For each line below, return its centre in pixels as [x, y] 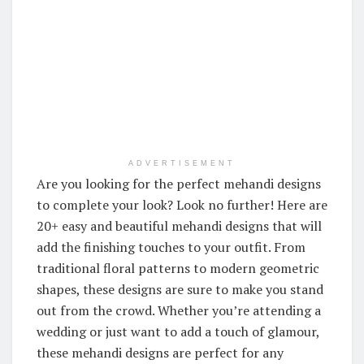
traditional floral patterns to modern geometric [178, 269]
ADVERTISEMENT [182, 164]
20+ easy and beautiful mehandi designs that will [179, 226]
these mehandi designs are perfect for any [160, 353]
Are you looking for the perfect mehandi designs [179, 184]
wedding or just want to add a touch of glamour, [178, 332]
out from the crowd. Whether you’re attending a [179, 311]
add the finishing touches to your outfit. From [171, 247]
